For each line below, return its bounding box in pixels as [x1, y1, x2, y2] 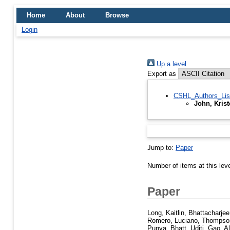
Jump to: [147, 143, 176, 151]
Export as [147, 70, 176, 78]
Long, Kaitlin [147, 208, 184, 217]
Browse [105, 11, 129, 19]
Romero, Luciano [147, 216, 198, 224]
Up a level [155, 60, 186, 68]
